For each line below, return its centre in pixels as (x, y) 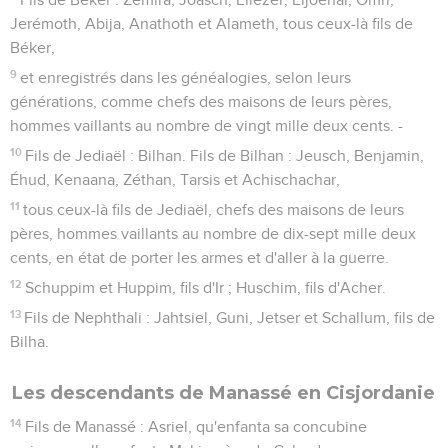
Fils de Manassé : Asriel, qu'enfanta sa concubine (196, 426)
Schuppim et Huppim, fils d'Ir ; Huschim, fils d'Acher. (206, 287)
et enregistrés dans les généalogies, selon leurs (186, 77)
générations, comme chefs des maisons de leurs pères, (201, 101)
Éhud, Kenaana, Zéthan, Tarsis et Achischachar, (175, 179)
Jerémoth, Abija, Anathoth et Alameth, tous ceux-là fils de (211, 23)
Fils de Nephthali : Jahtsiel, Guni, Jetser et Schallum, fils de (230, 317)
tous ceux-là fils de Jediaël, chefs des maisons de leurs (214, 209)
